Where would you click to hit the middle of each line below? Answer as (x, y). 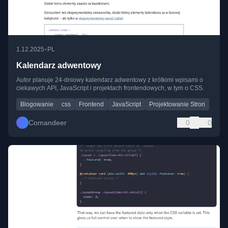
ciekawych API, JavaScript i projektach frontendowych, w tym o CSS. (110, 88)
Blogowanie (37, 105)
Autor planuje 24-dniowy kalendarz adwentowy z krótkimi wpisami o (110, 80)
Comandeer (48, 123)
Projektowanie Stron (177, 105)
